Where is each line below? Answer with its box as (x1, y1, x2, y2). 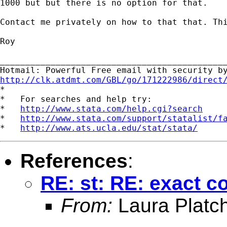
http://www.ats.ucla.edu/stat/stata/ (20, 123, 198, 133)
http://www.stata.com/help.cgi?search (20, 103, 203, 113)
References (20, 149, 128, 172)
